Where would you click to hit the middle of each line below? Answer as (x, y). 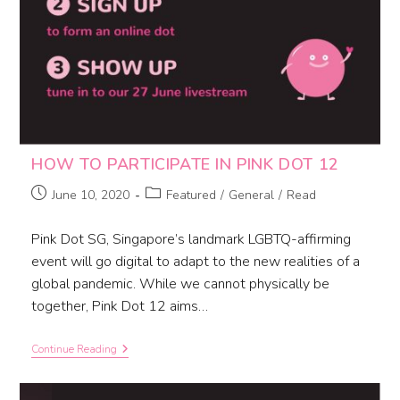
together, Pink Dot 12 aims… (119, 306)
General (251, 195)
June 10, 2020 (90, 195)
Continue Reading (74, 349)
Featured (191, 195)
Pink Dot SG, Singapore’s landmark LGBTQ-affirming (191, 239)
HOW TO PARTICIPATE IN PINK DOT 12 (185, 164)
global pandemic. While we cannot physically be (180, 283)
